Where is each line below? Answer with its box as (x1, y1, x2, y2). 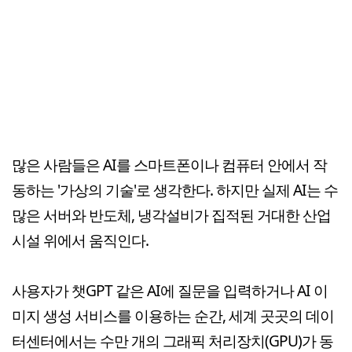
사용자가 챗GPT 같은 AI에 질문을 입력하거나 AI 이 (12, 280, 328, 301)
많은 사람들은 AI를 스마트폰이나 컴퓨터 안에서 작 (12, 154, 327, 175)
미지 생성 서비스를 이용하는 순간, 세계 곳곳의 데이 (12, 305, 334, 326)
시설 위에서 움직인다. (12, 229, 148, 251)
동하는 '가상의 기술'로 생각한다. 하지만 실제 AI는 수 (12, 179, 338, 200)
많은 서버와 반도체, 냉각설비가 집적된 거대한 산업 (12, 204, 331, 225)
